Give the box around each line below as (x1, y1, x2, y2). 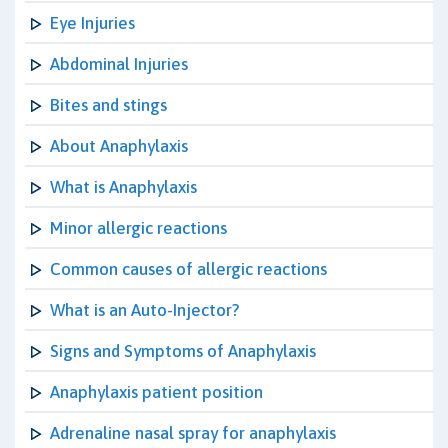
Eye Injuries (50, 13, 135, 33)
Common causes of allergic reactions (50, 259, 327, 279)
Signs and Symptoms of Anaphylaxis (50, 341, 316, 361)
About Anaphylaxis (50, 136, 188, 156)
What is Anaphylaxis (50, 177, 197, 197)
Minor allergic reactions (50, 218, 227, 238)
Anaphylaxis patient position (50, 382, 263, 402)
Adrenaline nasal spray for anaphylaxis (50, 423, 336, 443)
